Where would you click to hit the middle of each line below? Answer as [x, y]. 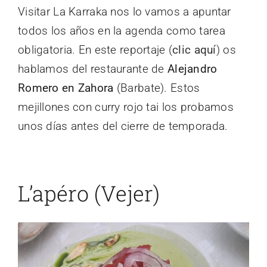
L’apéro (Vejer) [89, 193]
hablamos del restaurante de [93, 69]
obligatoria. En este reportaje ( [95, 50]
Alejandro [192, 69]
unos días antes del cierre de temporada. [123, 126]
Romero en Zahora [66, 88]
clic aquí [194, 50]
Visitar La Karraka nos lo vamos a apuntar [125, 12]
